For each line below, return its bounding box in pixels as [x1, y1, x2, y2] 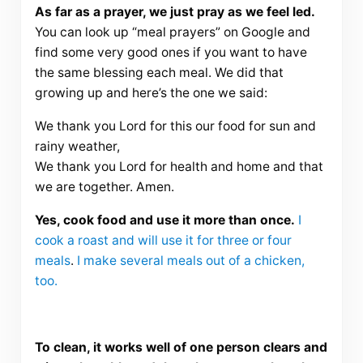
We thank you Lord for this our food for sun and [34, 118, 316, 135]
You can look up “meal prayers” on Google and [34, 24, 310, 41]
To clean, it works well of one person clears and [34, 340, 327, 356]
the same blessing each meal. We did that [34, 65, 284, 81]
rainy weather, [34, 139, 120, 155]
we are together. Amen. [34, 179, 174, 195]
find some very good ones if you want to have [34, 45, 307, 61]
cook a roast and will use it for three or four [34, 233, 292, 249]
